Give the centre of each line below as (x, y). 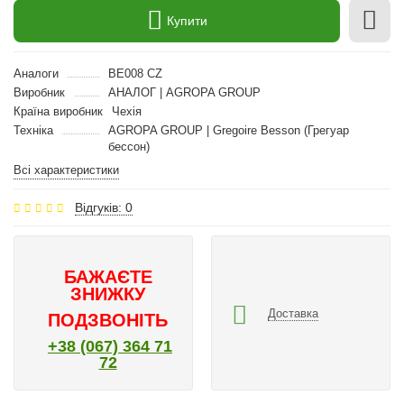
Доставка (293, 313)
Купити (187, 20)
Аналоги (36, 73)
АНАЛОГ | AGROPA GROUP (184, 92)
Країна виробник (58, 111)
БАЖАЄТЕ (108, 277)
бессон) (129, 147)
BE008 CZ (135, 73)
